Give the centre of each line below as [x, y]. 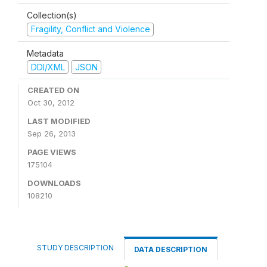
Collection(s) [52, 15]
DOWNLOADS [54, 183]
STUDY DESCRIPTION [75, 248]
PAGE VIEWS [52, 152]
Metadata [45, 53]
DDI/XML [48, 67]
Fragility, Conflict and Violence [90, 29]
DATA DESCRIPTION [171, 249]
